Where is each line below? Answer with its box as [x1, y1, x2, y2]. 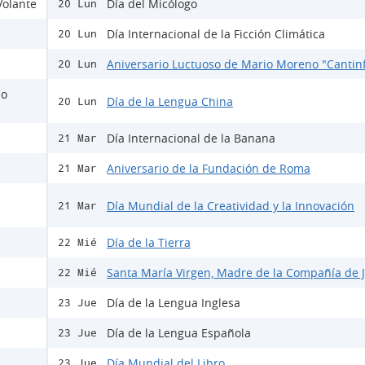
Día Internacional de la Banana [107, 130, 275, 147]
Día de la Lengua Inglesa [107, 295, 240, 311]
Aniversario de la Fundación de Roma [107, 161, 310, 177]
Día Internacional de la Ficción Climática [107, 26, 325, 42]
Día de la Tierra [107, 235, 191, 251]
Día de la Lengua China [107, 93, 233, 109]
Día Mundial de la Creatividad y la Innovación [107, 197, 354, 213]
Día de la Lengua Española [107, 325, 251, 341]
